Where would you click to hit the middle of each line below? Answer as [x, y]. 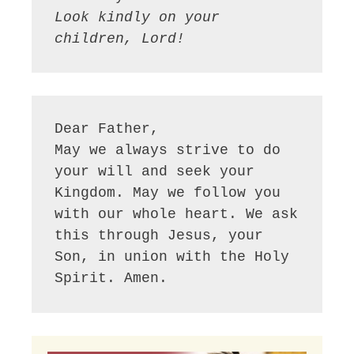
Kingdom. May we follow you [168, 193]
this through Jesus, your [159, 236]
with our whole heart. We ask [177, 215]
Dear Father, [107, 129]
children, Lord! [120, 38]
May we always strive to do [168, 151]
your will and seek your [155, 172]
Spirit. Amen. [111, 279]
